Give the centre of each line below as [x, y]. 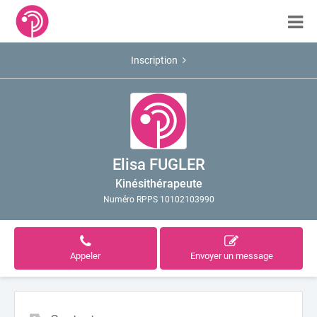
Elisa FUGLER [158, 165]
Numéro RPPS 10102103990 [158, 200]
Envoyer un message [231, 256]
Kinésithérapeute [158, 184]
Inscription [154, 60]
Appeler [86, 256]
